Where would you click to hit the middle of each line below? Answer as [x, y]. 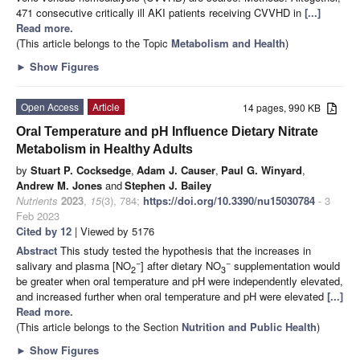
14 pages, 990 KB [285, 107]
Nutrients [37, 200]
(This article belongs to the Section [99, 326]
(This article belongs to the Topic [94, 43]
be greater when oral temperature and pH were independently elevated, [180, 280]
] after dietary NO [181, 265]
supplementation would [285, 265]
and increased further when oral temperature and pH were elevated [172, 296]
